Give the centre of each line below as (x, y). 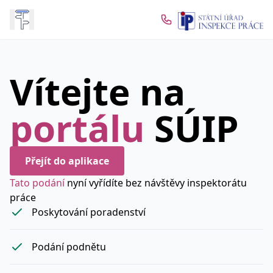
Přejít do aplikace (67, 161)
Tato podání (38, 183)
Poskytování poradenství (89, 212)
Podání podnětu (69, 247)
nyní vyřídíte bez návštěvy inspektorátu (157, 183)
